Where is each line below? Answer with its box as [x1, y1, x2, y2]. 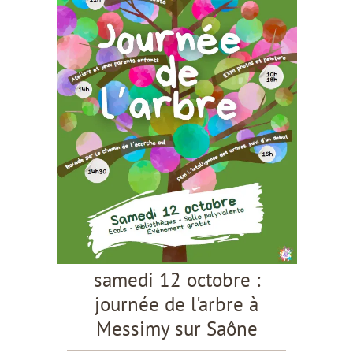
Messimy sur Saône [95, 315, 258, 341]
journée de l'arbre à [95, 291, 258, 317]
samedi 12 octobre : [93, 266, 260, 292]
